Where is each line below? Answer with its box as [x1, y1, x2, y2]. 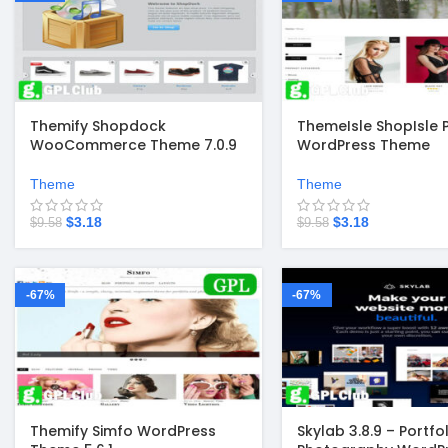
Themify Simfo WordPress [30, 421, 216, 442]
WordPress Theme [296, 135, 430, 156]
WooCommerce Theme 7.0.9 [30, 135, 237, 156]
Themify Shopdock [30, 116, 166, 137]
